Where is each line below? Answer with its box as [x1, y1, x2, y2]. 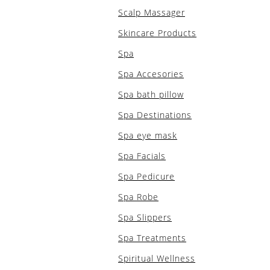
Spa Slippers [118, 212, 172, 223]
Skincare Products [118, 27, 196, 39]
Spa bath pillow [118, 89, 184, 100]
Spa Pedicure [118, 171, 175, 182]
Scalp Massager [118, 7, 185, 18]
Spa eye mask [118, 130, 177, 141]
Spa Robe [118, 191, 159, 202]
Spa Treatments [118, 232, 186, 243]
